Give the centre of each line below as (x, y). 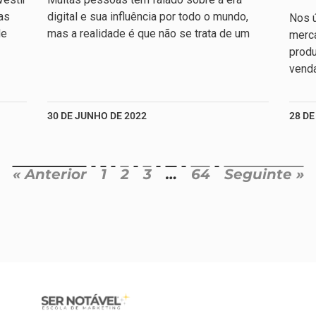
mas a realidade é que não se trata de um (148, 33)
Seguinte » (264, 174)
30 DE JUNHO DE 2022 (97, 115)
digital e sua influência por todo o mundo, (147, 16)
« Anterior (49, 174)
